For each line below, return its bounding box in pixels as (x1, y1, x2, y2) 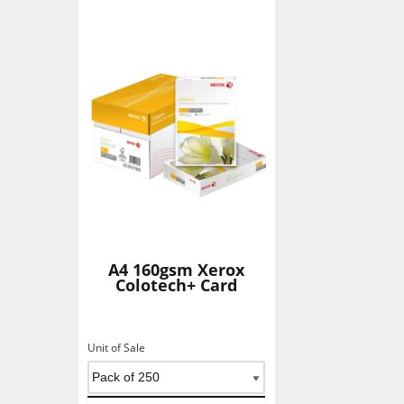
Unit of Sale (87, 339, 145, 355)
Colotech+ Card (115, 273, 238, 296)
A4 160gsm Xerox (108, 258, 245, 280)
